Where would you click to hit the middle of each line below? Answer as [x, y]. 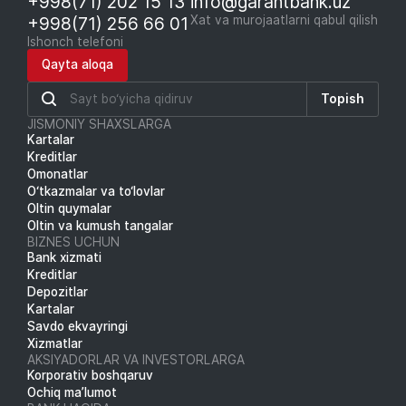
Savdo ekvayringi [77, 326]
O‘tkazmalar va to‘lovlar [96, 191]
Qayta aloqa [77, 64]
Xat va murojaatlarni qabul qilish [284, 19]
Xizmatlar [55, 343]
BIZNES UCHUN [73, 242]
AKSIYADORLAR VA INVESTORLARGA [136, 359]
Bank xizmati [64, 257]
